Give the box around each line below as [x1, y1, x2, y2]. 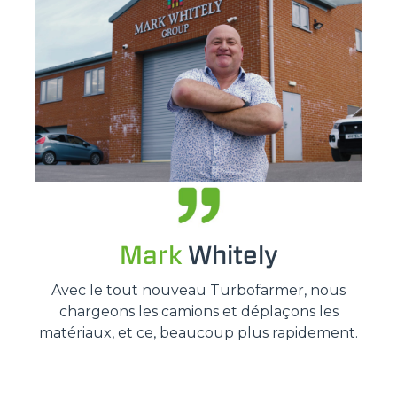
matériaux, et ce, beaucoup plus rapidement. [39, 324, 358, 342]
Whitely [181, 239, 278, 271]
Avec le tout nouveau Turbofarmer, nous [51, 282, 346, 300]
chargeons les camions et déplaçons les [58, 303, 339, 321]
